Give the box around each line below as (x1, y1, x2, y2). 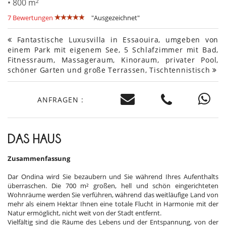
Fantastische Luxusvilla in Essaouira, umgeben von (12, 35, 218, 45)
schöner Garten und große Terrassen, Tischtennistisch (8, 65, 213, 75)
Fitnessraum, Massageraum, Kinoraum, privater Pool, (8, 55, 218, 65)
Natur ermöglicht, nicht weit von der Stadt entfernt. (8, 208, 161, 218)
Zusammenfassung (8, 154, 70, 163)
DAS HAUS (8, 132, 62, 146)
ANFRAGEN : (37, 94, 84, 104)
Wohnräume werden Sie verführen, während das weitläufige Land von (8, 190, 218, 200)
